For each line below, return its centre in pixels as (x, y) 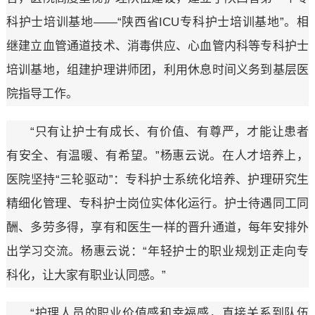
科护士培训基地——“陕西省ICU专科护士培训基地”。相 (157, 22)
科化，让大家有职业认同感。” (86, 276)
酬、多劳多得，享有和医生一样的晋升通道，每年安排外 (157, 228)
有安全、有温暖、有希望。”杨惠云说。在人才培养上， (157, 156)
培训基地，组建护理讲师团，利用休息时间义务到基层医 (157, 70)
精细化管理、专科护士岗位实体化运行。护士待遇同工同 (157, 204)
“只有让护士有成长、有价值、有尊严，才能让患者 (169, 132)
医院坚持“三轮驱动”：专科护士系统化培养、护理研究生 (157, 180)
